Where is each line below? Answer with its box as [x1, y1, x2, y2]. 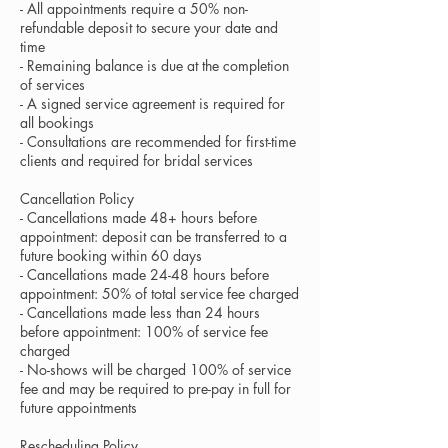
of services [20, 74, 85, 94]
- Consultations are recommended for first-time [20, 131, 296, 151]
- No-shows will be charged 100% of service [20, 359, 291, 379]
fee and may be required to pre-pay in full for [20, 378, 291, 398]
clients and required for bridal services [20, 150, 253, 170]
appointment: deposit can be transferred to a [20, 226, 287, 246]
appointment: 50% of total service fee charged [20, 283, 299, 303]
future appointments [20, 397, 137, 417]
